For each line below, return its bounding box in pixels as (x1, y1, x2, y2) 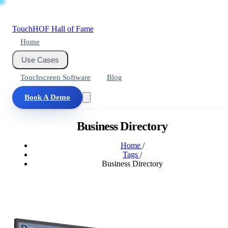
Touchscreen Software (20, 73, 91, 81)
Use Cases (21, 55, 59, 64)
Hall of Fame (51, 24, 94, 33)
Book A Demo (24, 93, 70, 101)
